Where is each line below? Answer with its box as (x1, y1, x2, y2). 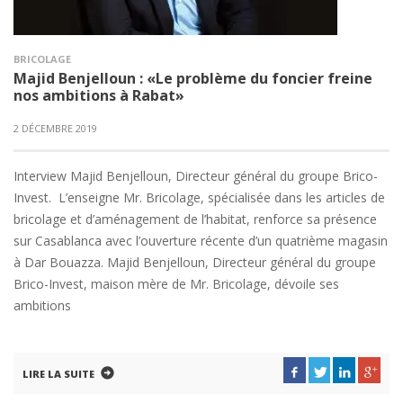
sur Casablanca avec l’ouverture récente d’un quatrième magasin (13, 232, 388, 249)
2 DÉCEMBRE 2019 (13, 121, 97, 135)
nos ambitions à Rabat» (13, 85, 184, 105)
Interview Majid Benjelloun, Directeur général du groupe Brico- (13, 167, 378, 184)
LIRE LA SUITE (22, 367, 94, 381)
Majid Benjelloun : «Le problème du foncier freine (13, 68, 372, 88)
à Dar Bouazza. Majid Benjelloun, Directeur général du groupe (13, 254, 376, 271)
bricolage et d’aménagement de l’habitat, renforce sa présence (13, 210, 377, 228)
